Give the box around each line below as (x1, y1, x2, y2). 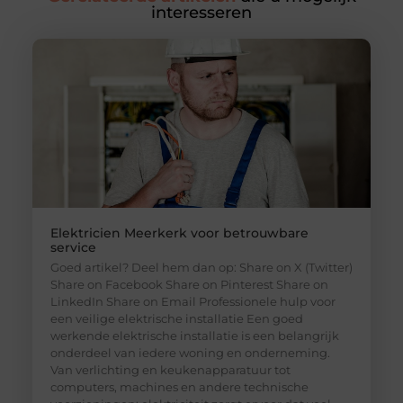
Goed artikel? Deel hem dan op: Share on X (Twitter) (49, 260, 353, 275)
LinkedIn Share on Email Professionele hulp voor (49, 294, 336, 309)
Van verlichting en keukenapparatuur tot (49, 363, 291, 378)
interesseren (151, 3, 252, 23)
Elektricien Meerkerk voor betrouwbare (49, 225, 309, 242)
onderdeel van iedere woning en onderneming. (49, 345, 330, 361)
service (49, 239, 96, 256)
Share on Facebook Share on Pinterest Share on (49, 277, 328, 292)
